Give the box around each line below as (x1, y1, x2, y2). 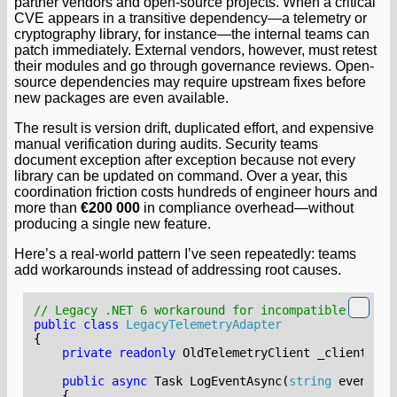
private (62, 345, 113, 360)
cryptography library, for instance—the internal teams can (14, 26, 370, 42)
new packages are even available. (14, 90, 229, 105)
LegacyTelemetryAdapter (126, 316, 283, 331)
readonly (119, 345, 176, 360)
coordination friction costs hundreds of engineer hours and (14, 183, 378, 199)
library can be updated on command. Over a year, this (14, 167, 347, 183)
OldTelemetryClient (183, 345, 311, 360)
